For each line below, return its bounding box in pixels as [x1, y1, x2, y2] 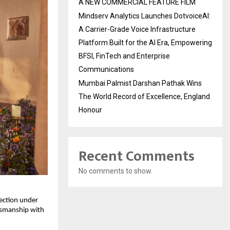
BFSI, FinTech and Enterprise [79, 52, 170, 60]
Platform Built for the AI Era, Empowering [79, 39, 212, 47]
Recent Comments [79, 144, 195, 168]
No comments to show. [79, 167, 152, 175]
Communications [79, 65, 134, 73]
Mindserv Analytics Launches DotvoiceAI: [79, 12, 210, 20]
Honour [79, 106, 102, 114]
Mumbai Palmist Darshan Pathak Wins [79, 79, 202, 87]
